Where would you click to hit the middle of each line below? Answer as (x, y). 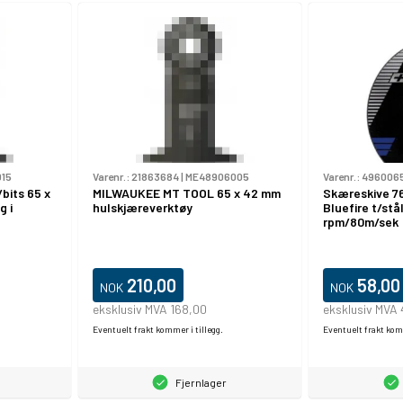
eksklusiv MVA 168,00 (149, 309)
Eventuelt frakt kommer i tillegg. (157, 330)
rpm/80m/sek (361, 222)
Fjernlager (201, 383)
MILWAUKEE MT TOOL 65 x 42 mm (186, 193)
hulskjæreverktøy (142, 208)
